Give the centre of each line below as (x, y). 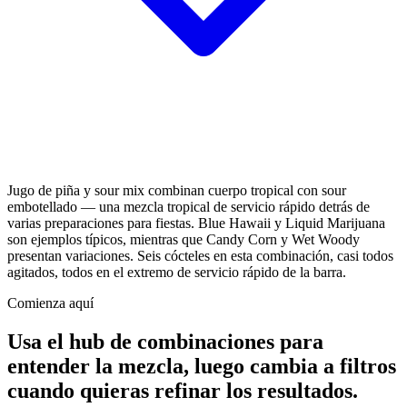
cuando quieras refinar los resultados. (183, 390)
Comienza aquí (50, 303)
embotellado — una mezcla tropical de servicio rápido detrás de (189, 206)
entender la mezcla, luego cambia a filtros (202, 366)
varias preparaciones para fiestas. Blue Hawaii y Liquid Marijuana (196, 223)
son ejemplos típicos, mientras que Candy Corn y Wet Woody (184, 239)
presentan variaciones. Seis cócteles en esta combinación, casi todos (200, 255)
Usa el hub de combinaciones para (165, 341)
